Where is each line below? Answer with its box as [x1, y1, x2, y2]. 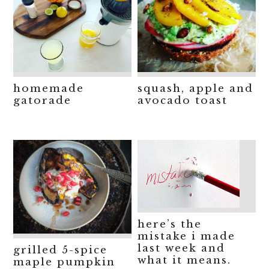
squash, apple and [138, 82, 254, 95]
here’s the [138, 218, 202, 231]
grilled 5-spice [13, 244, 108, 257]
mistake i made [138, 230, 236, 243]
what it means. [138, 254, 232, 267]
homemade [13, 82, 85, 95]
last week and [138, 242, 226, 255]
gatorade [13, 94, 72, 107]
